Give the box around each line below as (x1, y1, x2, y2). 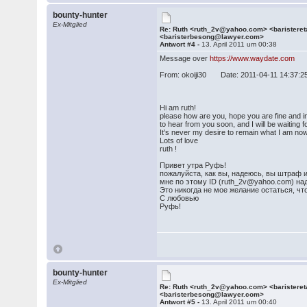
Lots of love (160, 136, 199, 145)
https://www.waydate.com (210, 54, 295, 62)
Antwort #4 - (160, 40, 202, 48)
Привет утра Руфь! (160, 161, 227, 169)
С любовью (160, 194, 199, 202)
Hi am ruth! (160, 103, 197, 112)
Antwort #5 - (160, 298, 202, 306)
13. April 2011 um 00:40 (201, 298, 278, 306)
